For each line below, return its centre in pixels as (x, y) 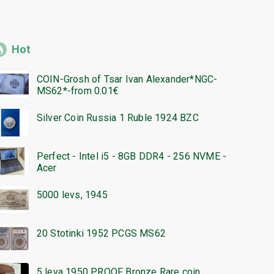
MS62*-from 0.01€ (77, 91)
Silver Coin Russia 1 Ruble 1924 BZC (117, 118)
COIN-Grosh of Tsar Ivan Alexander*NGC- (127, 80)
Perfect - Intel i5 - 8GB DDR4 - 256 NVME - (131, 157)
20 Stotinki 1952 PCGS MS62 (101, 234)
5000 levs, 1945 (72, 195)
